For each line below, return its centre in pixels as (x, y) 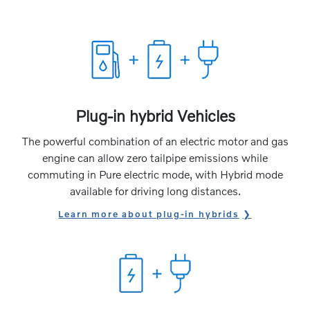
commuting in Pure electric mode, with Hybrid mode (155, 174)
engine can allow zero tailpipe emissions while (155, 158)
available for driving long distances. (155, 191)
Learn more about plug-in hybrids (149, 214)
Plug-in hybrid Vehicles (155, 116)
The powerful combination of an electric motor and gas (155, 141)
